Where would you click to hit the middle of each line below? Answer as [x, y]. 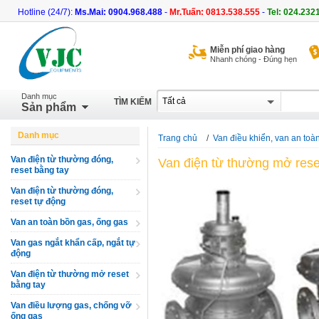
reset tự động [38, 202]
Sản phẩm [49, 107]
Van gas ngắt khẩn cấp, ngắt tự [73, 243]
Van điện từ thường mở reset [70, 274]
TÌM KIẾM [133, 102]
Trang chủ [178, 138]
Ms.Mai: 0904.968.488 [119, 12]
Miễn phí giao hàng [247, 50]
